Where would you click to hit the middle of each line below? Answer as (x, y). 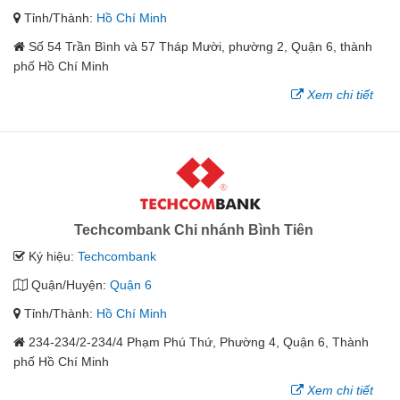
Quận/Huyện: (69, 284)
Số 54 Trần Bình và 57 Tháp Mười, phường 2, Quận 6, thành (200, 46)
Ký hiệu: (51, 256)
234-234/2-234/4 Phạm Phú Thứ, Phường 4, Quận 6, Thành (199, 342)
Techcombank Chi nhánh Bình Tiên (193, 229)
